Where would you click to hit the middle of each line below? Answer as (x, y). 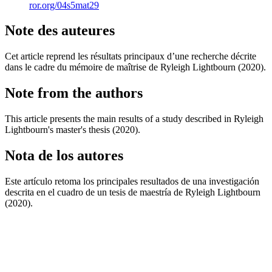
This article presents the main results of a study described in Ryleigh (134, 119)
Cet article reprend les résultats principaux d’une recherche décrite (131, 56)
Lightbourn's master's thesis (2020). (73, 130)
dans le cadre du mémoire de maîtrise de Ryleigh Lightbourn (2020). (135, 67)
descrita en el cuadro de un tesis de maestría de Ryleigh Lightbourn (133, 192)
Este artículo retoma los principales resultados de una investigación (132, 181)
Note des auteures (60, 31)
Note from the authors (74, 93)
